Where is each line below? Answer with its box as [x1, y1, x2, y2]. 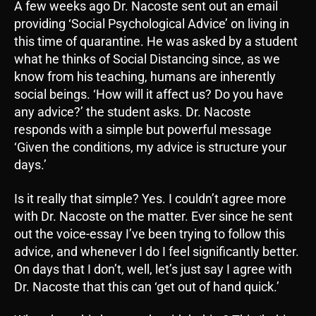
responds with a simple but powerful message [14, 122, 272, 138]
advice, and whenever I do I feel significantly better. [14, 243, 299, 259]
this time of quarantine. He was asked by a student [14, 34, 298, 49]
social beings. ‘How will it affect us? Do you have [14, 87, 284, 102]
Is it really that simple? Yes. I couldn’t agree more [14, 190, 286, 206]
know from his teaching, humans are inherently [14, 69, 276, 85]
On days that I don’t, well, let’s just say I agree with [14, 261, 292, 276]
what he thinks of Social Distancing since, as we [14, 51, 280, 67]
